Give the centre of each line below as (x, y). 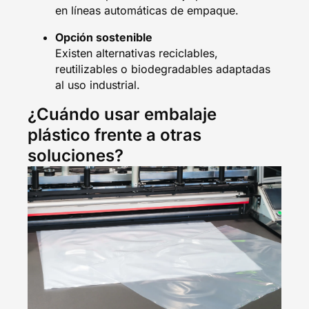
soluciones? (76, 155)
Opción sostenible (104, 37)
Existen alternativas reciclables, (137, 53)
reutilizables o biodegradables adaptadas (163, 69)
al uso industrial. (98, 84)
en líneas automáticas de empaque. (147, 10)
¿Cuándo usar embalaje (122, 114)
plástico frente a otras (114, 134)
